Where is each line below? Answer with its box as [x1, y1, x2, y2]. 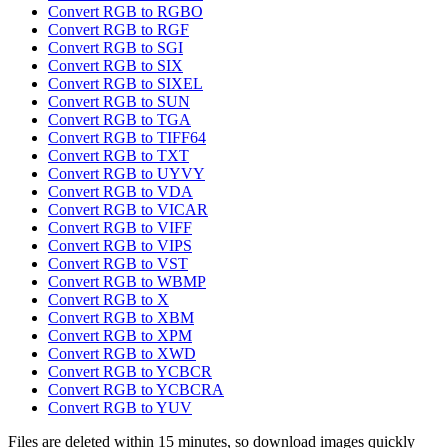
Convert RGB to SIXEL [48, 75, 203, 93]
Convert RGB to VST [48, 255, 188, 273]
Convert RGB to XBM [48, 309, 194, 327]
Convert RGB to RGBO [48, 3, 203, 21]
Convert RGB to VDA [48, 183, 193, 201]
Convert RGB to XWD [48, 345, 196, 363]
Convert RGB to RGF [48, 21, 189, 39]
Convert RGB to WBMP [48, 273, 206, 291]
